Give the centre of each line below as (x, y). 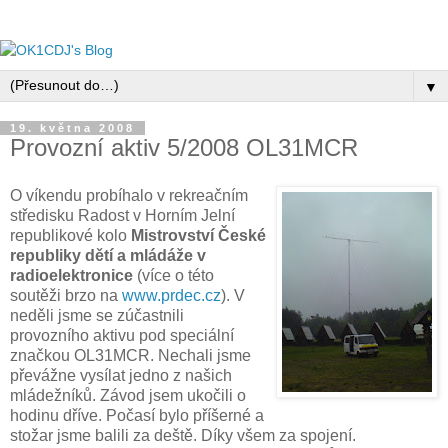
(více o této (173, 275)
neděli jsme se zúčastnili (97, 315)
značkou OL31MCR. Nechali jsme (130, 355)
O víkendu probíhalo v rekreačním (129, 195)
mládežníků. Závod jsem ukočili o (128, 395)
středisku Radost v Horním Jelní (122, 215)
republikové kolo (70, 235)
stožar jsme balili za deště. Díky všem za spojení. (183, 435)
